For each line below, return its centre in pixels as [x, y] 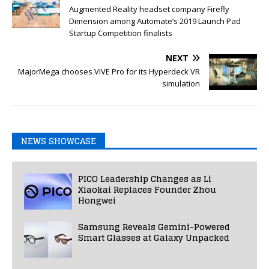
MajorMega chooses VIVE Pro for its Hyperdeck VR [109, 71]
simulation [181, 83]
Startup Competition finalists [121, 33]
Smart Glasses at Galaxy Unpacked [154, 237]
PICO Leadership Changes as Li [145, 179]
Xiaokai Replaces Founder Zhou [147, 189]
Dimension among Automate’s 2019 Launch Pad [155, 21]
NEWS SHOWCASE [59, 141]
